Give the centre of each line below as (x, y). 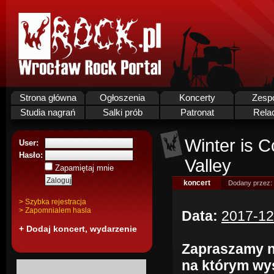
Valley (208, 166)
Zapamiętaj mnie (83, 168)
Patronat (197, 113)
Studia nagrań (48, 113)
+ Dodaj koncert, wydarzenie (78, 229)
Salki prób (122, 113)
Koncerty (197, 98)
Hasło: (31, 155)
